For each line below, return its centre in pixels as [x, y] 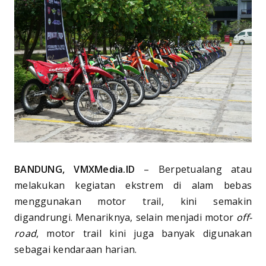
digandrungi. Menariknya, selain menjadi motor [125, 217]
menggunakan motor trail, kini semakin [133, 201]
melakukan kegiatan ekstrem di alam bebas [133, 185]
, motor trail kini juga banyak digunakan [144, 233]
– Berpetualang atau [193, 169]
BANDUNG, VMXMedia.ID [75, 169]
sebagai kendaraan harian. [76, 249]
